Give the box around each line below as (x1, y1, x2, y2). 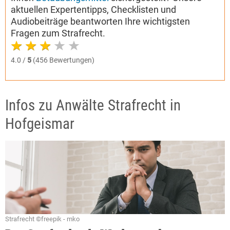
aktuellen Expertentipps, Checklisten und (11, 4, 176, 15)
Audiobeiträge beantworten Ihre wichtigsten (11, 15, 190, 27)
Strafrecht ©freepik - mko (5, 215, 80, 223)
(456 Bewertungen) (31, 55, 94, 64)
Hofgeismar (5, 114, 74, 132)
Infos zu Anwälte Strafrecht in (5, 96, 181, 114)
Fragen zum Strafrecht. (11, 27, 105, 39)
